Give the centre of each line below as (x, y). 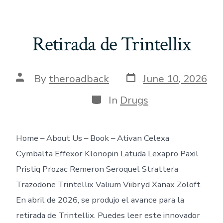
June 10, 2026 (175, 78)
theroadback (79, 78)
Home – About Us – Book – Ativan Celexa (92, 138)
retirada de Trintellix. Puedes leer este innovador (108, 215)
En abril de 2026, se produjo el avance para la (100, 200)
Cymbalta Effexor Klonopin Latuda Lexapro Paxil (107, 153)
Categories (116, 98)
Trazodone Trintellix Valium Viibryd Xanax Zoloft (108, 184)
